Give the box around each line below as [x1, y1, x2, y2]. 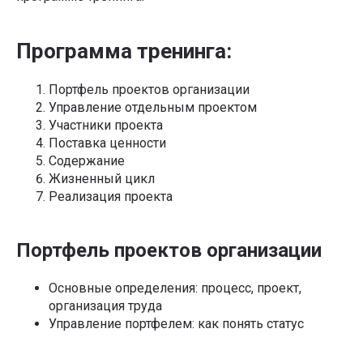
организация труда [49, 297, 162, 314]
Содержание [49, 152, 125, 169]
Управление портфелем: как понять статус [49, 315, 304, 331]
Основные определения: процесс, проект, [49, 280, 301, 296]
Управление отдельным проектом [49, 99, 257, 115]
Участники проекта [49, 117, 163, 133]
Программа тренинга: [16, 38, 232, 63]
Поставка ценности [49, 135, 166, 151]
